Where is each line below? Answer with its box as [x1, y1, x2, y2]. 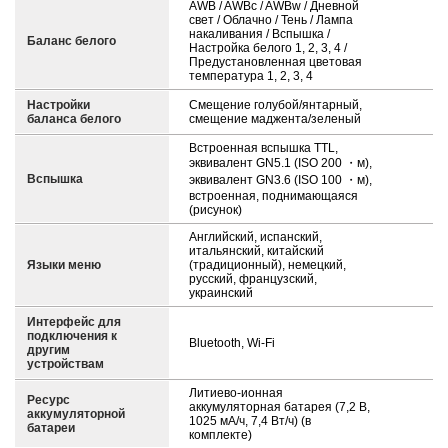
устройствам [27, 357, 104, 371]
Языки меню [27, 258, 101, 272]
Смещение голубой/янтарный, [189, 98, 362, 112]
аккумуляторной [27, 407, 125, 421]
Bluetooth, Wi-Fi [189, 336, 275, 350]
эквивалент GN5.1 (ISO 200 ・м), [189, 156, 372, 170]
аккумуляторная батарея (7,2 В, [189, 400, 370, 414]
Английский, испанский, [189, 230, 322, 244]
